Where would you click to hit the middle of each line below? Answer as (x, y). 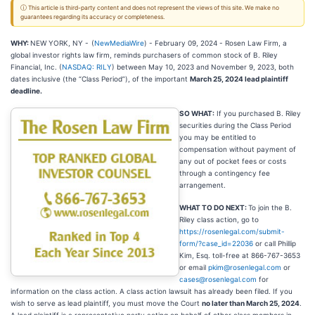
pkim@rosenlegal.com (245, 267)
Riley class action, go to (219, 219)
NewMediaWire (119, 43)
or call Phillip (275, 243)
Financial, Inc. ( (36, 67)
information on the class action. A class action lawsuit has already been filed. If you (152, 291)
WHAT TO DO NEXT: (214, 207)
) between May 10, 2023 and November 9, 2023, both (203, 67)
